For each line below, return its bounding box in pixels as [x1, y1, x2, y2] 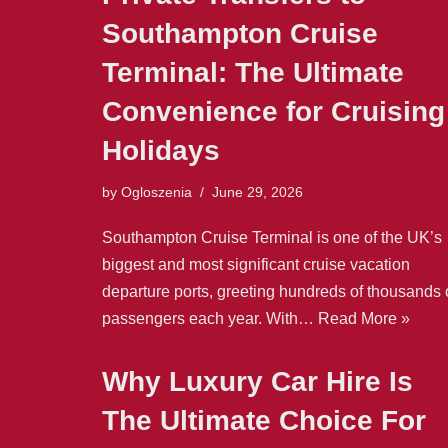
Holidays [102, 134, 220, 166]
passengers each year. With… [102, 309, 318, 327]
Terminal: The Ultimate [102, 56, 404, 88]
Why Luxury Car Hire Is [102, 365, 413, 397]
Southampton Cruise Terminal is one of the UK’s [102, 228, 442, 246]
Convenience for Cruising [102, 95, 445, 127]
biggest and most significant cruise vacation [102, 255, 410, 273]
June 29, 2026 [212, 183, 303, 200]
